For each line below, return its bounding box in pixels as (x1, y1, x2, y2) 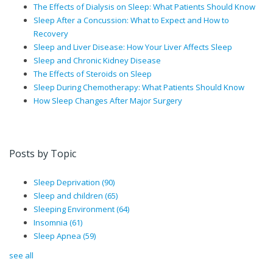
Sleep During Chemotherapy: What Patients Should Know (34, 82, 244, 93)
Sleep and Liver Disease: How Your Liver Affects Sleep (34, 41, 232, 53)
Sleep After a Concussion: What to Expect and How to (34, 15, 229, 26)
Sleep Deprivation (34, 177, 102, 188)
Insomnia (34, 217, 69, 229)
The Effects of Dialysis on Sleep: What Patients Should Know (34, 1, 255, 13)
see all (9, 250, 34, 261)
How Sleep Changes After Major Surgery (34, 95, 182, 107)
